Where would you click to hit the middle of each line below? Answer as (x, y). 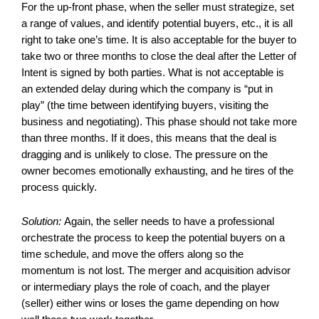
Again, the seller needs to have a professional (169, 221)
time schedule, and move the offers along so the (132, 254)
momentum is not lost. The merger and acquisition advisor (156, 270)
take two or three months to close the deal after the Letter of (159, 56)
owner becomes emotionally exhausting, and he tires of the (157, 171)
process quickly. (59, 187)
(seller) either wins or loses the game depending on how (150, 303)
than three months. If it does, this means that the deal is (149, 138)
